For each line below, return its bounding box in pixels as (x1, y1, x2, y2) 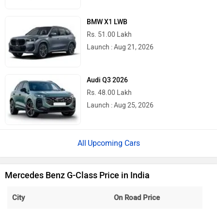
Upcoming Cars (87, 138, 140, 148)
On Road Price (114, 193, 160, 202)
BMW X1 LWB (87, 18, 128, 27)
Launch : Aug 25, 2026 (87, 101, 154, 109)
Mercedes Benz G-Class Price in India (5, 170, 150, 181)
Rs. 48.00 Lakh (87, 88, 132, 97)
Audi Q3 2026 (87, 76, 128, 84)
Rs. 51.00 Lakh (87, 31, 132, 39)
